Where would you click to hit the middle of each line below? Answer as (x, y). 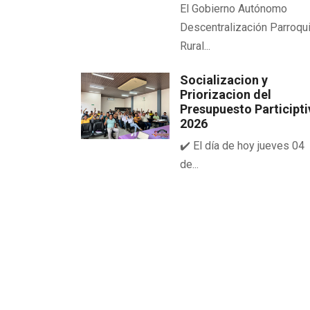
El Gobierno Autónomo (234, 8)
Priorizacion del (226, 94)
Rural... (195, 46)
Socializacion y (224, 80)
